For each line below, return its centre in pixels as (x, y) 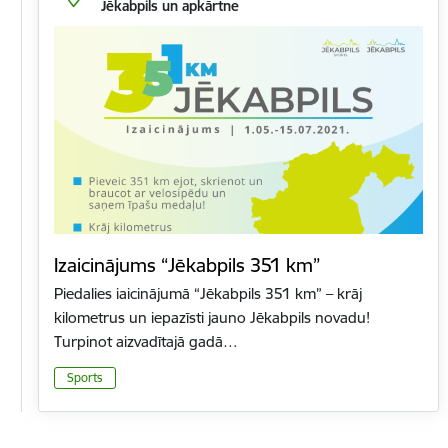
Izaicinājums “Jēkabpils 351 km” (187, 265)
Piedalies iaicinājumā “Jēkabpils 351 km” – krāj (208, 294)
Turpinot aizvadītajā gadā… (146, 342)
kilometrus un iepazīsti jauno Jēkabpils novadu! (212, 318)
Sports (85, 377)
